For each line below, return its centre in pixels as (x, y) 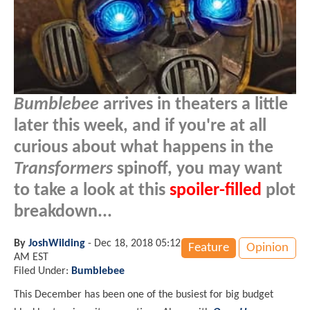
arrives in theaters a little (193, 104)
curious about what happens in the (144, 147)
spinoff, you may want (198, 169)
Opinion (267, 248)
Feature (209, 248)
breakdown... (63, 212)
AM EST (31, 257)
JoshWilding (57, 243)
